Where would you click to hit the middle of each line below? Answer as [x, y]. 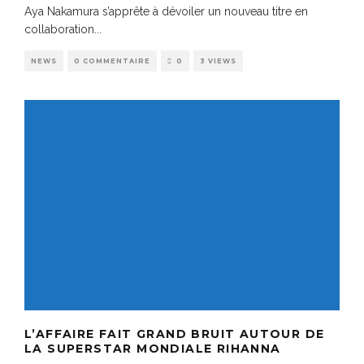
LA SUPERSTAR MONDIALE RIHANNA [153, 348]
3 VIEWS [218, 61]
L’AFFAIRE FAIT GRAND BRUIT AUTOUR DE [175, 334]
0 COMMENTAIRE [112, 61]
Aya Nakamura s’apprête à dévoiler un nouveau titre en [166, 11]
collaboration [59, 29]
